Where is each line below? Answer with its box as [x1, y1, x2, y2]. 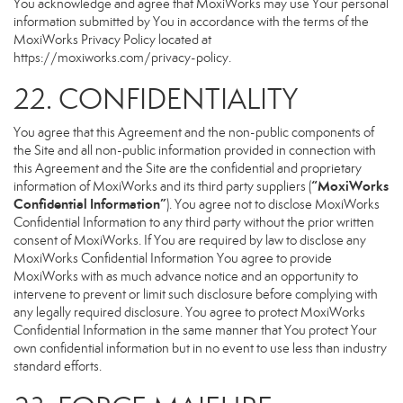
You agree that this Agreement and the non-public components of [13, 124, 374, 140]
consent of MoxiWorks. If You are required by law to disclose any [13, 232, 366, 248]
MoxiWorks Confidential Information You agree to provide [13, 250, 332, 266]
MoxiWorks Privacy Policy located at [13, 31, 211, 48]
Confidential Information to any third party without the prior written [13, 214, 374, 230]
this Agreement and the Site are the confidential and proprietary [13, 160, 362, 176]
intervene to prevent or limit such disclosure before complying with [13, 286, 378, 302]
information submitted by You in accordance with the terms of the [13, 13, 369, 30]
